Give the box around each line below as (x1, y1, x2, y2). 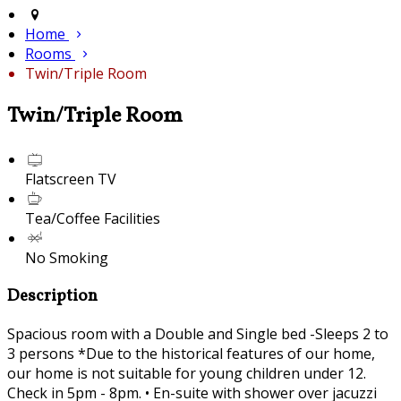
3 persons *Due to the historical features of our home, (7, 344, 375, 364)
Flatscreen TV (25, 168, 116, 189)
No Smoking (25, 247, 108, 268)
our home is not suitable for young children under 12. (7, 363, 366, 384)
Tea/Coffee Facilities (25, 208, 160, 228)
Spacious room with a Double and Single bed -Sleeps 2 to (7, 324, 388, 345)
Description (7, 284, 98, 308)
